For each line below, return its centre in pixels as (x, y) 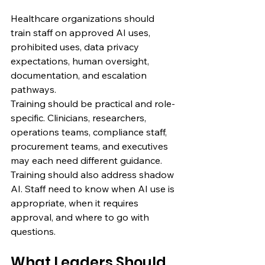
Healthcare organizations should (84, 18)
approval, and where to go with (81, 217)
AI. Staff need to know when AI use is (94, 188)
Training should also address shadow (93, 174)
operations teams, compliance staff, (90, 132)
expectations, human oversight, (81, 61)
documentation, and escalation (80, 75)
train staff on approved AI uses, (82, 32)
